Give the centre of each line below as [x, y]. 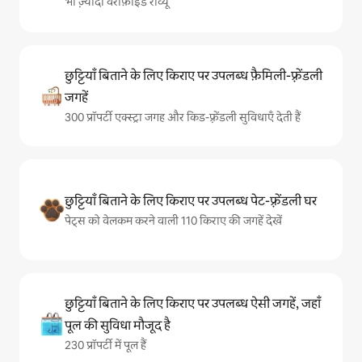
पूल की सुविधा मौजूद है [118, 325]
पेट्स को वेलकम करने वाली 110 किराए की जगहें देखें [173, 220]
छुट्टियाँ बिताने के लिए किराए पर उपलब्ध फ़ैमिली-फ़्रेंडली [194, 76]
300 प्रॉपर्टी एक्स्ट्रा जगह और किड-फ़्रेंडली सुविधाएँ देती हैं [183, 117]
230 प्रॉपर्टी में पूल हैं [105, 345]
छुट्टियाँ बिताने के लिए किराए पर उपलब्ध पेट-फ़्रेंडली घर [191, 200]
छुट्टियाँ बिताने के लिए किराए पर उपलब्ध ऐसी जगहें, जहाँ [193, 303]
